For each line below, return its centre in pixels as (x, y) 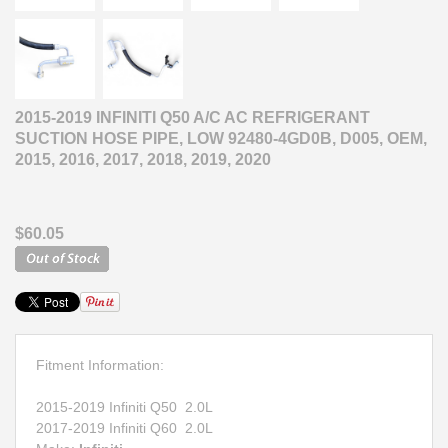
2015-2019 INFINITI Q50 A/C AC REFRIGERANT (192, 117)
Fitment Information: (100, 364)
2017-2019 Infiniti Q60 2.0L (124, 427)
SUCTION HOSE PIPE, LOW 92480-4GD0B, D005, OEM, (221, 138)
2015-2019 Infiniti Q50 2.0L (126, 406)
